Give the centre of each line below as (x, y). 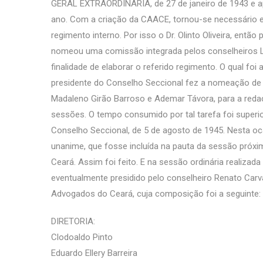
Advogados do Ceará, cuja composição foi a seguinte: (156, 194)
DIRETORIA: (73, 221)
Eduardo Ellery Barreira (94, 253)
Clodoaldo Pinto (82, 237)
